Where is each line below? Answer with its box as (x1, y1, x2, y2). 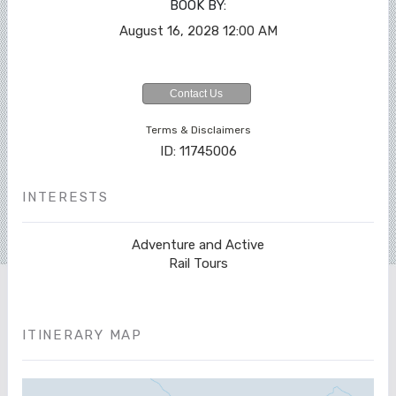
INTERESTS (22, 188, 109, 205)
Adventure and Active (132, 236, 264, 253)
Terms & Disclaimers (145, 123, 251, 136)
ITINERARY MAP (22, 326, 142, 343)
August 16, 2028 (118, 22, 219, 39)
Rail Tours (168, 255, 228, 271)
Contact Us (170, 87, 223, 100)
